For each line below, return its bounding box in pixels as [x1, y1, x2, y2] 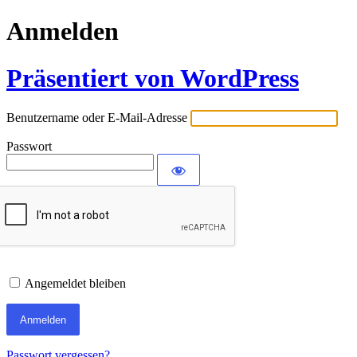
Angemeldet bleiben [25, 277, 126, 291]
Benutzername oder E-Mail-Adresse [6, 111, 187, 125]
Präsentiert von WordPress [6, 63, 299, 92]
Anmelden [6, 17, 119, 46]
